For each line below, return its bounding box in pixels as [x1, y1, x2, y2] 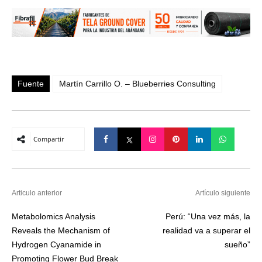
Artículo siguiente [195, 189, 250, 198]
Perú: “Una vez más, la [166, 212, 250, 222]
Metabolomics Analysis [12, 212, 95, 222]
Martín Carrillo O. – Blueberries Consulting [59, 79, 216, 89]
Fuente [18, 79, 44, 89]
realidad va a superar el [163, 226, 250, 236]
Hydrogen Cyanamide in [12, 240, 101, 250]
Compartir [33, 135, 64, 144]
